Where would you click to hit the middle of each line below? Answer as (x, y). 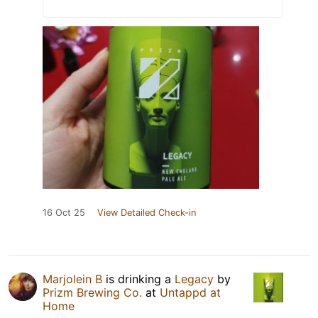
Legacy (194, 279)
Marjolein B (72, 279)
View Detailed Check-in (147, 213)
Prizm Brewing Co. (92, 293)
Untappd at (190, 293)
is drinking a (138, 279)
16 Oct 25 (64, 213)
